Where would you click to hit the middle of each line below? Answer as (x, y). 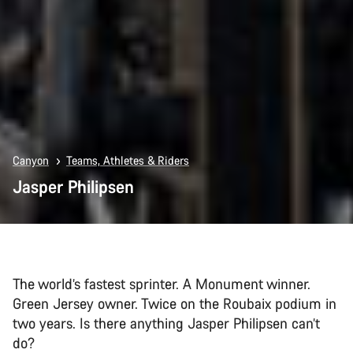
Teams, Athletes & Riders (128, 160)
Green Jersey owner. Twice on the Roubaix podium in (175, 303)
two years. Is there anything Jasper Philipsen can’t (166, 323)
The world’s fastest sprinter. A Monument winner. (162, 283)
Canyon (31, 160)
